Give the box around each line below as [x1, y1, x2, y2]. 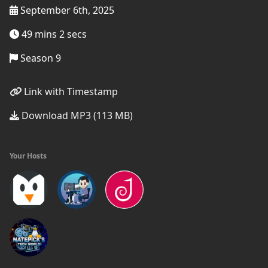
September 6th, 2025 [18, 4, 114, 17]
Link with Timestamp [22, 85, 118, 98]
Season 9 [18, 51, 61, 65]
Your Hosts [10, 151, 47, 161]
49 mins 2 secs [19, 28, 87, 41]
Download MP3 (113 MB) [19, 109, 133, 122]
